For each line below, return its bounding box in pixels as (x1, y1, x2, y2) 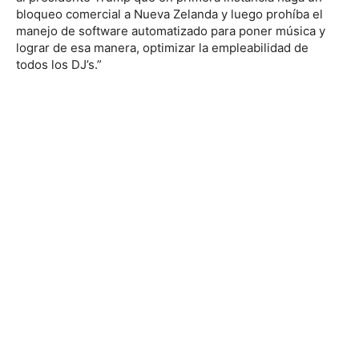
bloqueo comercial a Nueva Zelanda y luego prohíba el (16, 6, 323, 22)
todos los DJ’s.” (16, 56, 102, 72)
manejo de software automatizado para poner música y (16, 22, 325, 38)
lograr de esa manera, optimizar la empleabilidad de (16, 39, 309, 55)
